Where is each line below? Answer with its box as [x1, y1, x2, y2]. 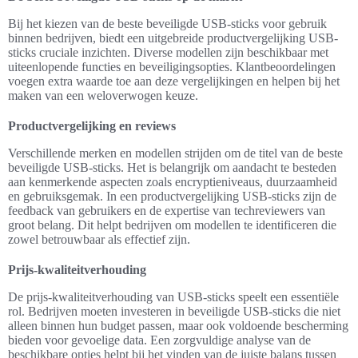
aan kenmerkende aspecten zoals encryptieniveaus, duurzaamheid [8, 175, 337, 189]
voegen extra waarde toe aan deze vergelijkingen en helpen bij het [8, 74, 340, 89]
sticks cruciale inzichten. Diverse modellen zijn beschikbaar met [8, 46, 328, 60]
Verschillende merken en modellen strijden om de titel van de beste [8, 146, 343, 161]
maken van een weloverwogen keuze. [8, 89, 198, 103]
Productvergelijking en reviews [8, 119, 176, 133]
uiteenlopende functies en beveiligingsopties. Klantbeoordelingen [8, 60, 336, 74]
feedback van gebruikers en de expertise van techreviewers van [8, 204, 325, 218]
